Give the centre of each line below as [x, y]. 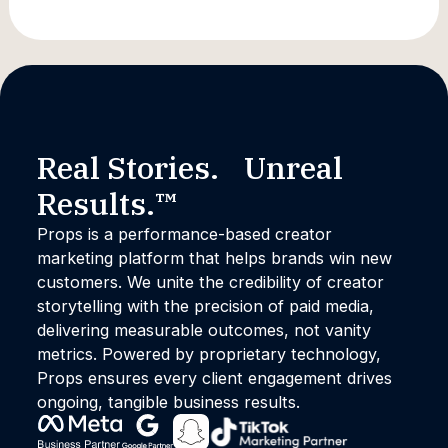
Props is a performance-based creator [184, 233]
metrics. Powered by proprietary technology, [208, 353]
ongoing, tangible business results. [168, 401]
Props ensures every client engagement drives [214, 377]
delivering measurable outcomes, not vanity [203, 329]
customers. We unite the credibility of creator [210, 281]
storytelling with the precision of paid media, [205, 305]
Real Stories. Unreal [189, 167]
